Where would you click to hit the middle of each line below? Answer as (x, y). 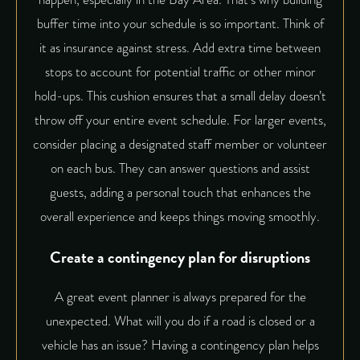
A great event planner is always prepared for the (180, 297)
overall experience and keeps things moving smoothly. (180, 217)
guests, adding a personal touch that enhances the (180, 193)
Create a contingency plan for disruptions (180, 258)
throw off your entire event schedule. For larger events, (180, 121)
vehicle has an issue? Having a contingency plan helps (180, 346)
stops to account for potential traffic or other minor (180, 72)
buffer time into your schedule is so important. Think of (180, 24)
